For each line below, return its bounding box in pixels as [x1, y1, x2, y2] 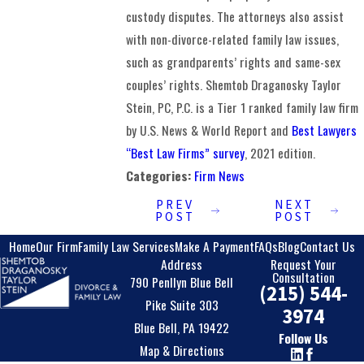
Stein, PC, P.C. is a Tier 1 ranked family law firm [126, 97, 359, 117]
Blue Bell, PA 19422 [134, 318, 230, 338]
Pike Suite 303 [145, 295, 219, 315]
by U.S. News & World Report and [126, 119, 292, 140]
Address [161, 254, 203, 275]
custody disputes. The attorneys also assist [126, 6, 344, 26]
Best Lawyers [292, 119, 357, 140]
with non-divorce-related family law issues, [126, 28, 340, 49]
